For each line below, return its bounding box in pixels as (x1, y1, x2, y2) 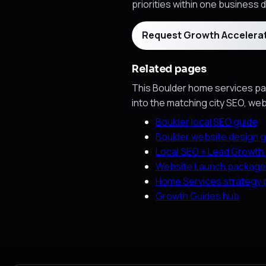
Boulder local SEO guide (156, 115, 258, 128)
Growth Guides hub (156, 189, 239, 202)
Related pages (132, 62, 207, 75)
